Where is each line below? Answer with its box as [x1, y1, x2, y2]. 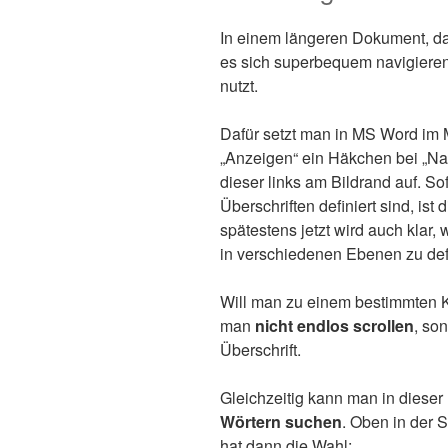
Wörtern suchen [220, 410, 342, 434]
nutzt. [220, 74, 258, 98]
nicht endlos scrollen [255, 314, 414, 338]
